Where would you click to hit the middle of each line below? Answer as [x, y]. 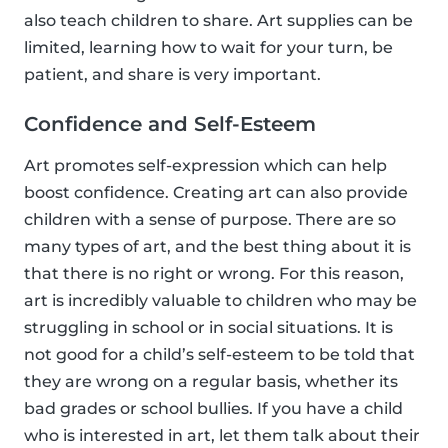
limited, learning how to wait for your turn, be [208, 48]
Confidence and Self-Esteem [170, 124]
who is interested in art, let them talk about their [222, 436]
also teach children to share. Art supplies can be [218, 21]
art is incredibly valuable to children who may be [220, 301]
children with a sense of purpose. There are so [210, 220]
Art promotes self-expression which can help [205, 166]
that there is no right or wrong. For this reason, [214, 274]
